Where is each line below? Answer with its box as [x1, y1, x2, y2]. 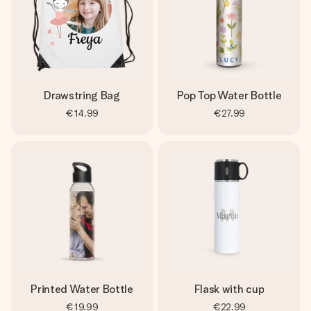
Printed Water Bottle [31, 283, 133, 296]
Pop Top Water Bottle [176, 89, 282, 102]
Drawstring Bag [44, 89, 120, 102]
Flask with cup [194, 283, 264, 296]
